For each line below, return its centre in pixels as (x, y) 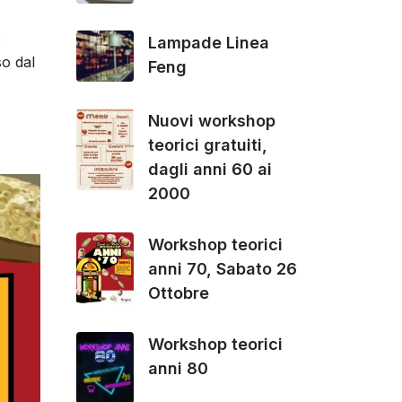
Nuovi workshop (212, 120)
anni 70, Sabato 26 (223, 268)
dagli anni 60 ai (210, 169)
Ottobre (179, 293)
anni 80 (178, 368)
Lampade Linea (209, 42)
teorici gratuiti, (208, 144)
